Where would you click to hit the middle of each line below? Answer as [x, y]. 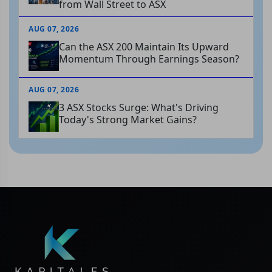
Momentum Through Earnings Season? [149, 59]
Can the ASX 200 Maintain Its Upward [144, 47]
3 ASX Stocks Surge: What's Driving [139, 108]
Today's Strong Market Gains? [128, 120]
